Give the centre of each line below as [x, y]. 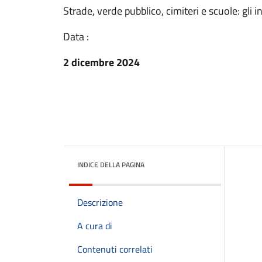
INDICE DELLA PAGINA [111, 165]
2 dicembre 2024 [101, 62]
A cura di [95, 226]
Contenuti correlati [115, 249]
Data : [76, 37]
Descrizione [100, 202]
